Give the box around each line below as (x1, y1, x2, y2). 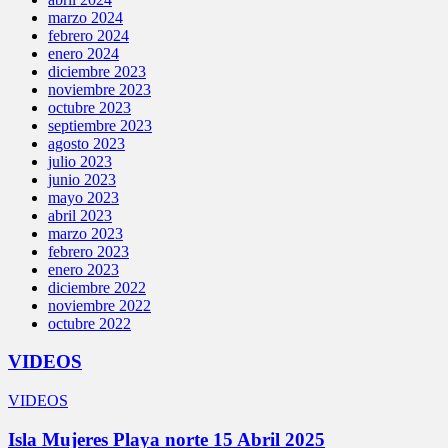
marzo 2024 (48, 8, 123, 26)
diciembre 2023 (48, 62, 146, 80)
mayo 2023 (48, 188, 119, 206)
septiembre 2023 (48, 116, 152, 134)
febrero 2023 (48, 242, 129, 260)
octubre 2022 (48, 314, 131, 332)
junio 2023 (48, 170, 116, 188)
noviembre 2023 (48, 80, 151, 98)
